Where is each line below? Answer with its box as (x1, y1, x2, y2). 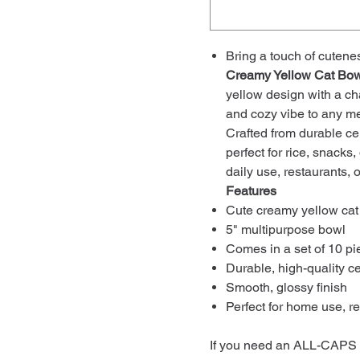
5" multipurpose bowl (226, 222, 346, 237)
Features (226, 183, 276, 198)
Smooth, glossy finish (226, 280, 347, 295)
